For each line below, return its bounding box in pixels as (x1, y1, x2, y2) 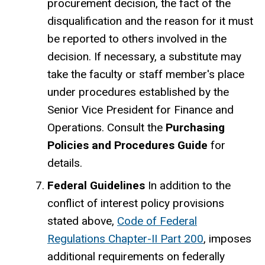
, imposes (203, 232, 251, 246)
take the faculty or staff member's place (47, 67, 244, 82)
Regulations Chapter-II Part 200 (47, 232, 203, 246)
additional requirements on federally (47, 250, 225, 264)
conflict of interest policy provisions (47, 196, 224, 211)
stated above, (47, 214, 117, 228)
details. (47, 156, 82, 170)
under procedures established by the (47, 85, 229, 99)
